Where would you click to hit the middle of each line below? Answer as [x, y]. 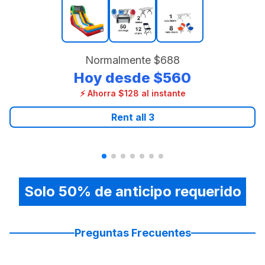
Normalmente [118, 60]
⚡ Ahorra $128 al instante [132, 93]
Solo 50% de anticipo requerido [132, 191]
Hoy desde [112, 78]
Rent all [130, 117]
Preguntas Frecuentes [132, 233]
